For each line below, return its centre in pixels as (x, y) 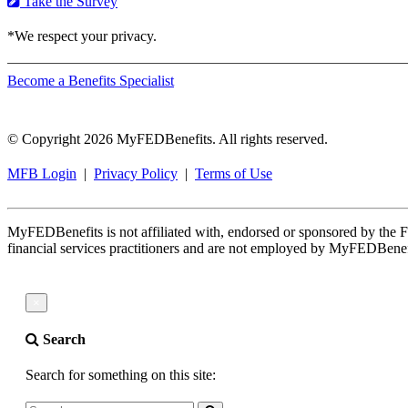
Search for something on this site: (121, 375)
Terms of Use (234, 173)
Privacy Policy (136, 173)
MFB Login (42, 173)
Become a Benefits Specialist (91, 80)
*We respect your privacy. (82, 36)
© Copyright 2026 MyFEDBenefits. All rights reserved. (168, 138)
